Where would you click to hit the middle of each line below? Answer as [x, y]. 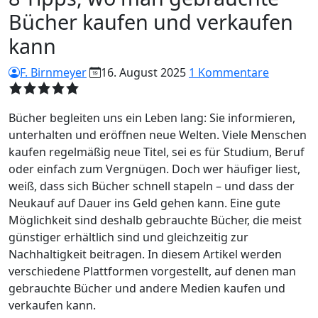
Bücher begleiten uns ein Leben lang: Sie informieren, [152, 118]
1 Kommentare [229, 72]
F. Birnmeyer [53, 72]
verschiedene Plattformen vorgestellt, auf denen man [152, 271]
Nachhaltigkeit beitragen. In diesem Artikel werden [145, 254]
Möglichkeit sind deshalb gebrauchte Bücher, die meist [155, 220]
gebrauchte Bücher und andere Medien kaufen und [147, 288]
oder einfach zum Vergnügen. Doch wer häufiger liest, [154, 169]
